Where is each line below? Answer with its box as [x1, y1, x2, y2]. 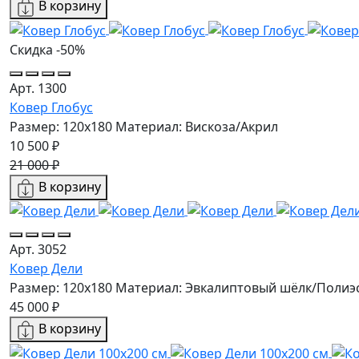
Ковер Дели [10, 260, 83, 278]
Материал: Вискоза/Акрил [115, 117, 278, 135]
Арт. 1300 [10, 79, 67, 97]
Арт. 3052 [10, 240, 67, 259]
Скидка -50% [10, 40, 85, 58]
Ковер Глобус [10, 98, 93, 116]
